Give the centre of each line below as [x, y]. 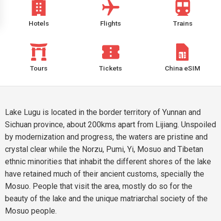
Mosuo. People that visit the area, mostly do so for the [99, 186]
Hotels [38, 23]
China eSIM [183, 68]
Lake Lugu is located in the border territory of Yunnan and [103, 112]
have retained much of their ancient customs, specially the [105, 174]
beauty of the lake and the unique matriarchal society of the [106, 199]
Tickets [110, 68]
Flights [110, 23]
